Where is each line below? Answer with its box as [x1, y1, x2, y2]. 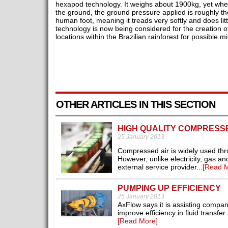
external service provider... [117, 163, 203, 172]
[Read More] [117, 217, 158, 225]
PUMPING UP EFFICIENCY [117, 184, 221, 193]
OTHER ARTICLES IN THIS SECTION [55, 99, 215, 110]
